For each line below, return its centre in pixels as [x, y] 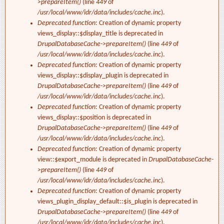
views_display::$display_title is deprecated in [100, 34]
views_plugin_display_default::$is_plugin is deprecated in [117, 202]
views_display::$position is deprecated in [94, 118]
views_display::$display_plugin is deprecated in [103, 76]
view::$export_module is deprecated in [93, 160]
